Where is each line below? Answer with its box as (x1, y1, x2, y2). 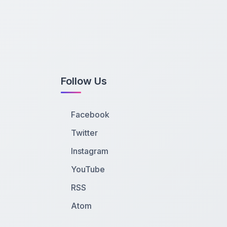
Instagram (71, 146, 108, 157)
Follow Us (61, 75, 107, 88)
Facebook (71, 109, 109, 120)
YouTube (71, 164, 105, 175)
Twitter (71, 128, 98, 138)
